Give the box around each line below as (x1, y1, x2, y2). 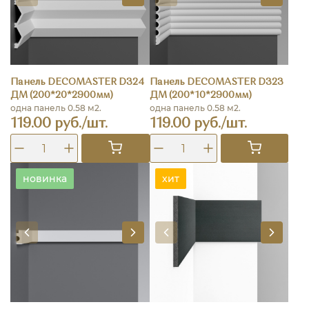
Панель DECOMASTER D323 (149, 77, 283, 88)
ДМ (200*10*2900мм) (149, 90, 252, 101)
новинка (23, 172, 67, 186)
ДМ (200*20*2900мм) (10, 90, 113, 101)
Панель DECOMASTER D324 (10, 77, 144, 88)
